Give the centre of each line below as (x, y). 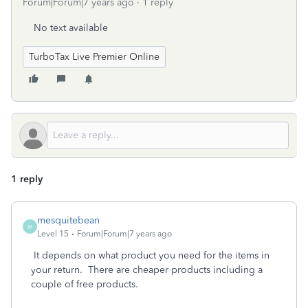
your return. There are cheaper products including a (147, 270)
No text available (71, 28)
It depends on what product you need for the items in (150, 255)
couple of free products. (85, 284)
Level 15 (53, 234)
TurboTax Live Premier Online (94, 57)
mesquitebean (68, 220)
